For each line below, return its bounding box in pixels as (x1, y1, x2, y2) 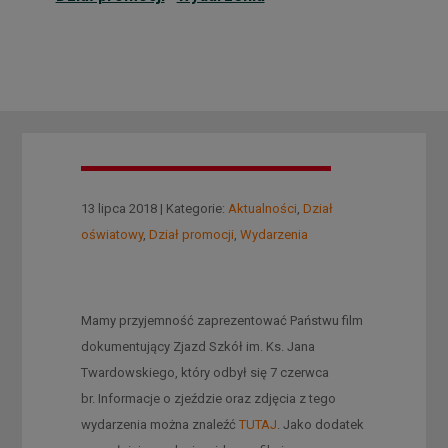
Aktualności (227, 200, 297, 216)
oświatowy (80, 226, 143, 242)
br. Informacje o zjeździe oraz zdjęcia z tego (80, 390, 336, 406)
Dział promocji (148, 226, 234, 242)
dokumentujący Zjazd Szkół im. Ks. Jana (80, 338, 315, 354)
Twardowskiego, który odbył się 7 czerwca (80, 364, 329, 380)
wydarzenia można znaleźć (80, 416, 239, 432)
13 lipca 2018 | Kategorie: (80, 200, 228, 216)
